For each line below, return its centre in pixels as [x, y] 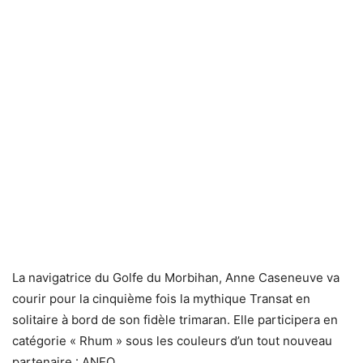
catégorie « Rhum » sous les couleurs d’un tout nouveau [172, 340]
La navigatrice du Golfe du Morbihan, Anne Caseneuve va [176, 277]
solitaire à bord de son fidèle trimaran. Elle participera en [175, 319]
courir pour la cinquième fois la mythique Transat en [161, 298]
